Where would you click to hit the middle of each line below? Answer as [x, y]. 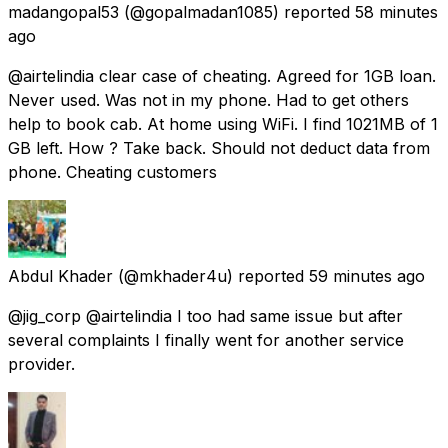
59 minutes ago [367, 275]
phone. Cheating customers [112, 171]
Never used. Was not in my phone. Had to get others [208, 99]
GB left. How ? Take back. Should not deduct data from [219, 147]
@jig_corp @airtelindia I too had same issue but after [205, 315]
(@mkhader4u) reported [211, 275]
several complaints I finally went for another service [206, 339]
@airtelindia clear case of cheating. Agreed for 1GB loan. [222, 75]
